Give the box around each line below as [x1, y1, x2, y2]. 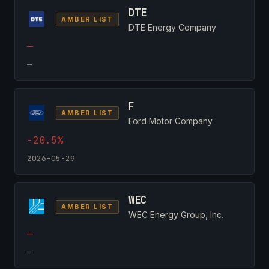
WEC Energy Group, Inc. [128, 209, 224, 220]
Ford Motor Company [128, 115, 213, 126]
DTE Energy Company [128, 22, 217, 32]
